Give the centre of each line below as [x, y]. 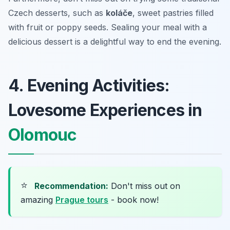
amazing [38, 199]
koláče [119, 13]
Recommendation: [71, 186]
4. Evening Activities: [89, 85]
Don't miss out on [144, 186]
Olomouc [43, 135]
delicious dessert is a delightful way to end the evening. [115, 41]
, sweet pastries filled [173, 13]
